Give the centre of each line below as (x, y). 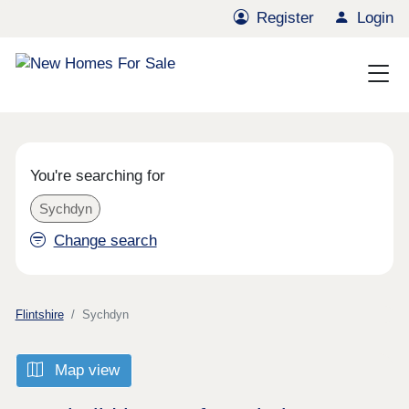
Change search (105, 241)
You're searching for (98, 176)
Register (286, 18)
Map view (85, 371)
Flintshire (39, 314)
